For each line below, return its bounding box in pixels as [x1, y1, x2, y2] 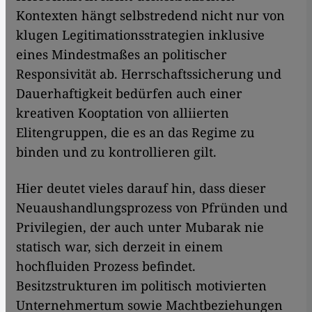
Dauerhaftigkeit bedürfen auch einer [16, 85, 242, 102]
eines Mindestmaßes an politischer [16, 46, 227, 63]
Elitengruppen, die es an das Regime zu [16, 124, 255, 141]
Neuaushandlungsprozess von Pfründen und [16, 199, 288, 217]
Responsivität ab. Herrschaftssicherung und [16, 65, 281, 83]
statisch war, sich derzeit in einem [16, 238, 223, 256]
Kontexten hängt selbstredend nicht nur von [16, 7, 285, 24]
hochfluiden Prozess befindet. [16, 258, 196, 275]
